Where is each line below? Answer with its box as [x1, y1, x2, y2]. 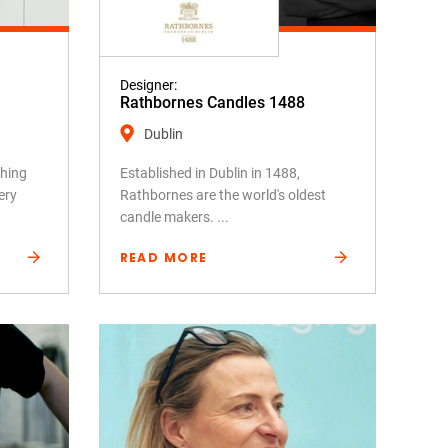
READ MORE [119, 249, 208, 266]
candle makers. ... [119, 209, 229, 225]
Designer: [119, 77, 177, 93]
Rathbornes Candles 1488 [119, 93, 305, 112]
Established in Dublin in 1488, [119, 165, 300, 181]
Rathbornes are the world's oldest [119, 187, 326, 203]
